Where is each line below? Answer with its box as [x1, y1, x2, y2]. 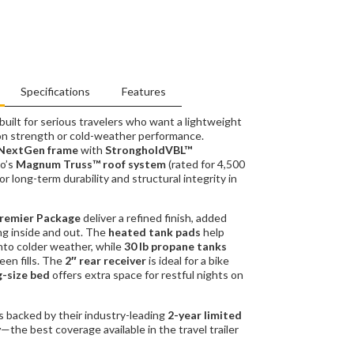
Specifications [20, 84, 90, 98]
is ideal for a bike [146, 254, 229, 268]
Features [121, 84, 166, 98]
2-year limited [168, 307, 242, 322]
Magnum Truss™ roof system [16, 156, 166, 171]
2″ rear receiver [65, 254, 146, 268]
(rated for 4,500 [166, 156, 245, 171]
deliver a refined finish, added [81, 211, 227, 225]
